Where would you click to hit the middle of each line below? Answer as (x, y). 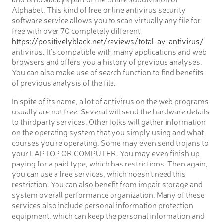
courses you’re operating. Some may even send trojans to (110, 142)
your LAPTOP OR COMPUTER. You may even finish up (106, 152)
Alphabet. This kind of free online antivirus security (99, 9)
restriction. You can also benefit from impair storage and (107, 184)
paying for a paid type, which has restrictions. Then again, (110, 163)
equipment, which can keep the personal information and (108, 215)
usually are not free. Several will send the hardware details (111, 111)
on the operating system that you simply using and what (108, 132)
